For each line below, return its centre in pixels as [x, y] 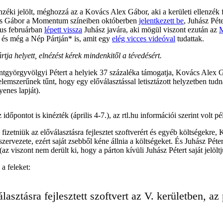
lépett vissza [63, 29]
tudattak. [190, 38]
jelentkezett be [161, 20]
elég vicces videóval [144, 38]
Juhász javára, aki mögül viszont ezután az [151, 29]
